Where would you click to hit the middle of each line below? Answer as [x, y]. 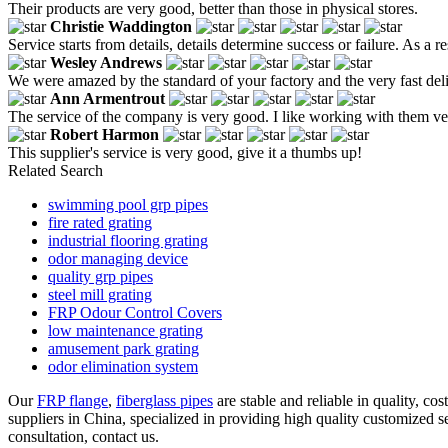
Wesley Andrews [106, 62]
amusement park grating [123, 348]
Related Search [55, 170]
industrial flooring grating [128, 240]
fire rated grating [100, 222]
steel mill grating [100, 294]
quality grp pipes [100, 276]
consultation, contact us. [83, 436]
